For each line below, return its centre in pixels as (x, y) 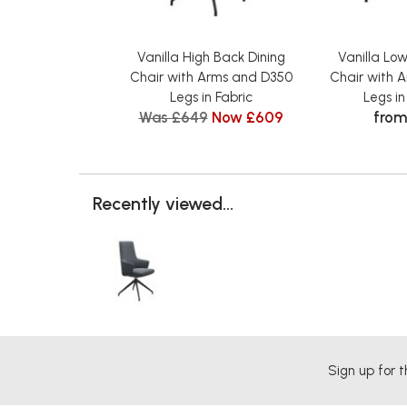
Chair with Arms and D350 (211, 77)
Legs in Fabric (211, 97)
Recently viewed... (163, 203)
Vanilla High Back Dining (211, 57)
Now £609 (247, 117)
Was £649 (173, 117)
